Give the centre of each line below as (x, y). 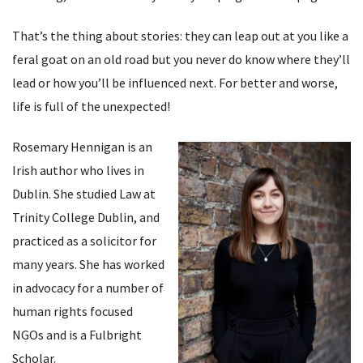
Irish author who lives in (78, 170)
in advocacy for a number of (88, 287)
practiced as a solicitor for (84, 240)
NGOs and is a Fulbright (77, 334)
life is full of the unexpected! (91, 106)
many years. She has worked (88, 264)
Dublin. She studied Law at (84, 193)
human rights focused (73, 311)
